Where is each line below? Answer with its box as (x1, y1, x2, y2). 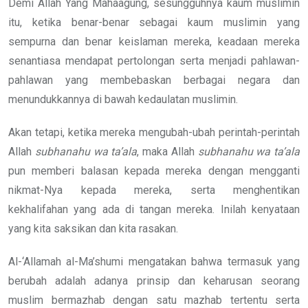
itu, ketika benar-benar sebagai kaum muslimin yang (8, 15, 300, 29)
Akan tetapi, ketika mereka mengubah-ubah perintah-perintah (8, 125, 300, 139)
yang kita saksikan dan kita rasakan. (8, 221, 178, 235)
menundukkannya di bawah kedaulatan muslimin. (8, 92, 238, 106)
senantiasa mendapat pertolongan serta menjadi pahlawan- (8, 54, 300, 67)
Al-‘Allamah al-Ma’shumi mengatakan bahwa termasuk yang (8, 254, 300, 268)
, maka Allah (137, 144, 198, 158)
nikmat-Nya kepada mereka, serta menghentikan (8, 183, 300, 197)
